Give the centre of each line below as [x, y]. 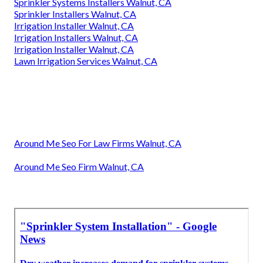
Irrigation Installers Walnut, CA [76, 38]
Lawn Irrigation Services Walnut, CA [86, 61]
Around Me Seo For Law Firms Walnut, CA [98, 143]
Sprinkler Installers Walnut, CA [75, 14]
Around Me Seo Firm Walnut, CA [79, 167]
